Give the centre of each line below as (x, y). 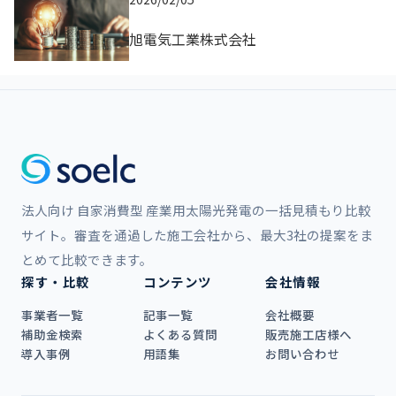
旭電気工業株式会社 (193, 38)
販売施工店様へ (308, 335)
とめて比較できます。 (87, 260)
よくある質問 (180, 335)
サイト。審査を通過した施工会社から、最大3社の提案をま (197, 235)
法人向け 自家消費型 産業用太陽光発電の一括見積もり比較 (196, 210)
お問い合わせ (302, 354)
